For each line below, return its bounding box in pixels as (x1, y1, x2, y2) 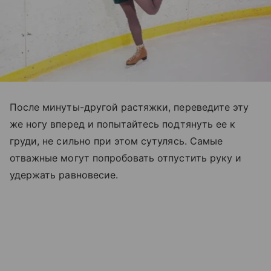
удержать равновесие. (10, 168, 118, 181)
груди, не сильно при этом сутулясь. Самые (10, 134, 223, 147)
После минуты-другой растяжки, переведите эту (10, 100, 249, 113)
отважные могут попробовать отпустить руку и (10, 151, 242, 164)
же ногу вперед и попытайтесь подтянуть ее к (10, 117, 236, 130)
